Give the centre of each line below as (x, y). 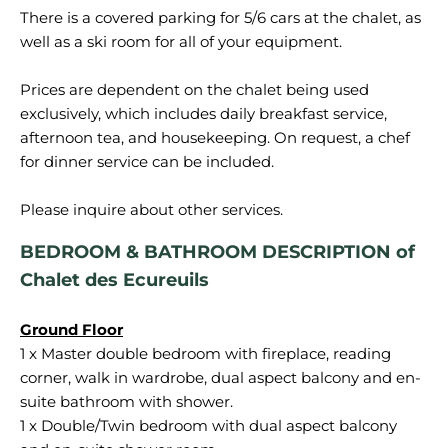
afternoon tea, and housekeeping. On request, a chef (215, 137)
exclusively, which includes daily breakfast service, (203, 113)
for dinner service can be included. (147, 161)
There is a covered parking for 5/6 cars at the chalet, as (220, 17)
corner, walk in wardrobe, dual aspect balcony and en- (220, 377)
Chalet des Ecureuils (114, 280)
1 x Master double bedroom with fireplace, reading (205, 353)
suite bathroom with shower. (126, 401)
